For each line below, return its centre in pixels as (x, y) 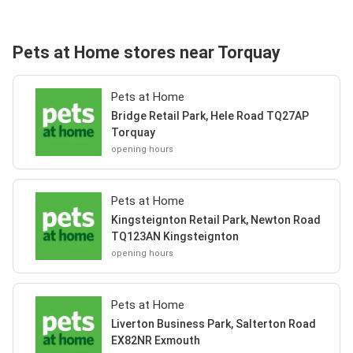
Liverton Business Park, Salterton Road (213, 324)
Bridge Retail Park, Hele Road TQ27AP (210, 116)
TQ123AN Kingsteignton (175, 236)
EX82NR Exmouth (155, 340)
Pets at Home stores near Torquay (147, 52)
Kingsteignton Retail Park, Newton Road (216, 220)
